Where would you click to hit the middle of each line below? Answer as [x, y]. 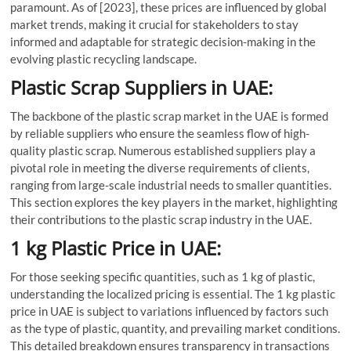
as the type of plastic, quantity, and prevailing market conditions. [175, 328]
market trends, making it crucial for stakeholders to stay [155, 24]
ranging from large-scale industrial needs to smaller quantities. [171, 185]
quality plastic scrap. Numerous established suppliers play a [163, 150]
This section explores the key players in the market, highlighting [174, 202]
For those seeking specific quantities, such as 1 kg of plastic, [163, 276]
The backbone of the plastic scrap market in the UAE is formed [170, 116]
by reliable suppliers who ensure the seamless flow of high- [160, 133]
